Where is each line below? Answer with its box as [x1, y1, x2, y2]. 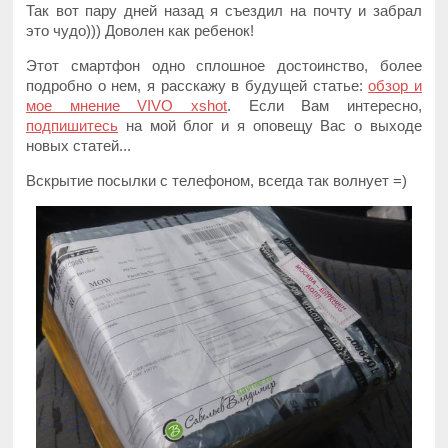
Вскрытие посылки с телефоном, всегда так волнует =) [26, 171, 408, 189]
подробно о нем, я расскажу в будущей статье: [26, 76, 369, 94]
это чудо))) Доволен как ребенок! [26, 21, 255, 39]
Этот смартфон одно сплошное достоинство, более [26, 56, 422, 74]
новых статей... [26, 136, 132, 154]
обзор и [368, 76, 422, 94]
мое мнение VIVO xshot [26, 96, 227, 114]
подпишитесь [26, 116, 119, 134]
